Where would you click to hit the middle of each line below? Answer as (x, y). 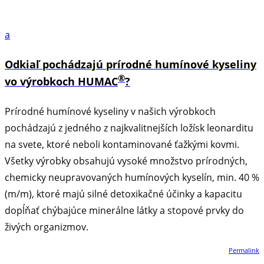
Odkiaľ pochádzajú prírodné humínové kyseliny (131, 64)
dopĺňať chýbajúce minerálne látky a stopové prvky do (124, 210)
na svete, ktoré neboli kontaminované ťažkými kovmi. (122, 144)
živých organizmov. (47, 227)
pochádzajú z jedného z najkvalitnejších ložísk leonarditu (129, 128)
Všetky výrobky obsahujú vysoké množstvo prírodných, (126, 161)
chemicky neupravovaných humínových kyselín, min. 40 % (132, 177)
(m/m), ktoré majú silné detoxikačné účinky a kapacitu (123, 194)
